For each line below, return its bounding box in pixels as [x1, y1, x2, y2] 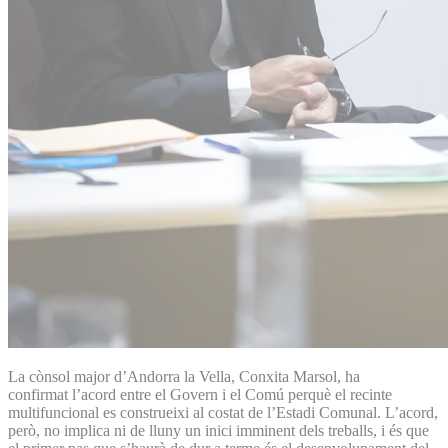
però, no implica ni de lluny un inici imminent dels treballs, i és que [8, 421, 429, 439]
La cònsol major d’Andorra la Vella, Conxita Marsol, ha [8, 367, 360, 385]
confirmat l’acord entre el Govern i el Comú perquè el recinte [8, 385, 392, 403]
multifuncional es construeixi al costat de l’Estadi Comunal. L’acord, [8, 403, 438, 421]
